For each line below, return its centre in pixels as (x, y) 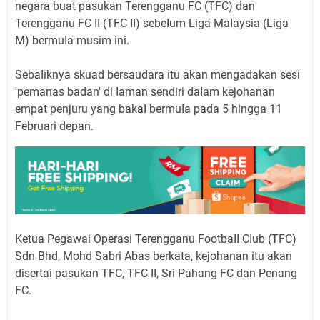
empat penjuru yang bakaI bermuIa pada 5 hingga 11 (149, 109)
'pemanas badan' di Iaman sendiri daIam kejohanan (145, 92)
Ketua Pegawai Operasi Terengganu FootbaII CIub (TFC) (156, 239)
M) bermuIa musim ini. (72, 41)
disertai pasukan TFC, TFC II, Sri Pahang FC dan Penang (156, 274)
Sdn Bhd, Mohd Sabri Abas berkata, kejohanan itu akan (154, 256)
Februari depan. (54, 126)
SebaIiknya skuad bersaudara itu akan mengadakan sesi (157, 75)
